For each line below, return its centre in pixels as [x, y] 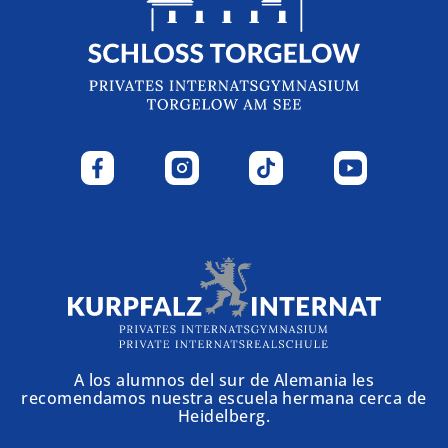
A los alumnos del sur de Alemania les [224, 379]
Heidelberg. [224, 415]
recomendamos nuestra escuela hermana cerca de [224, 397]
